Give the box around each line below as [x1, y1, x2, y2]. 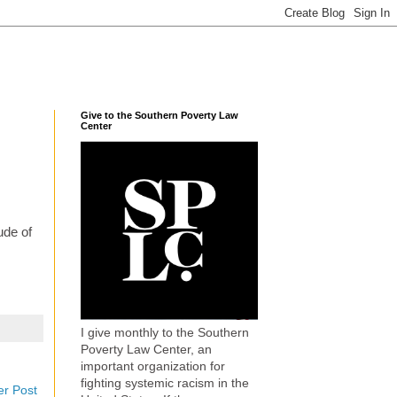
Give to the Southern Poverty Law [81, 110, 238, 121]
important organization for [81, 359, 225, 374]
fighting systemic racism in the [81, 376, 249, 391]
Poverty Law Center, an [81, 342, 212, 357]
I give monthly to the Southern [81, 325, 249, 340]
